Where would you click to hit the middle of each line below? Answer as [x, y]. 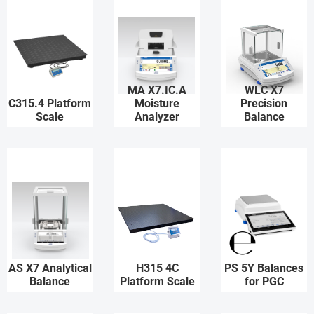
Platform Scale [157, 281]
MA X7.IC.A [157, 90]
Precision [264, 103]
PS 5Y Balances [264, 268]
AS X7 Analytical [50, 268]
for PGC [264, 281]
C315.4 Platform [50, 103]
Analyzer [157, 117]
